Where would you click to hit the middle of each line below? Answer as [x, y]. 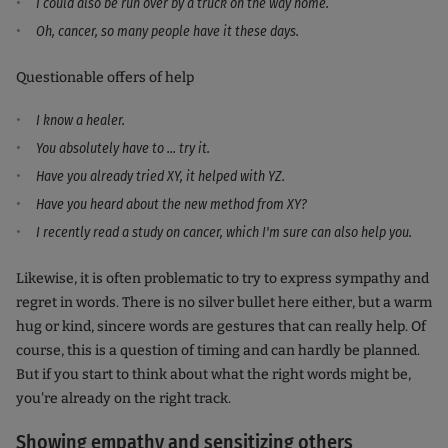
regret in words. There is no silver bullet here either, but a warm [224, 302]
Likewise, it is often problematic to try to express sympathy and [222, 278]
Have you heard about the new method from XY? [173, 204]
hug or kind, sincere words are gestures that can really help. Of [221, 326]
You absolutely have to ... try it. [123, 148]
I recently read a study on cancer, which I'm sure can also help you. [224, 232]
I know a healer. [80, 120]
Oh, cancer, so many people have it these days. [169, 31]
